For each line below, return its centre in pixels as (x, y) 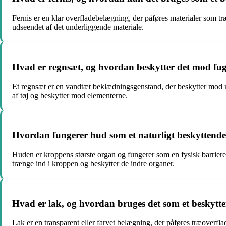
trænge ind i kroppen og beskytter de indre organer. (93, 163)
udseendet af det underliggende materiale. (78, 27)
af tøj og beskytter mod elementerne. (70, 95)
